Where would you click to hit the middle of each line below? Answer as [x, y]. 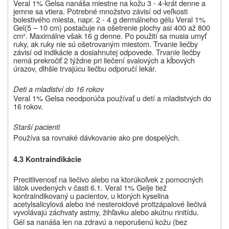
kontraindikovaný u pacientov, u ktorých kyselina [91, 196]
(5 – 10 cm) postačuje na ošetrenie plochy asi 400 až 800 [117, 28]
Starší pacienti [37, 127]
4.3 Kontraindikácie [47, 159]
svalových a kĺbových [161, 60]
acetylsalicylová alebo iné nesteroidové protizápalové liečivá [110, 204]
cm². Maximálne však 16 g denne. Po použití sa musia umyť [110, 36]
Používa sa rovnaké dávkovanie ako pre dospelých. [97, 138]
